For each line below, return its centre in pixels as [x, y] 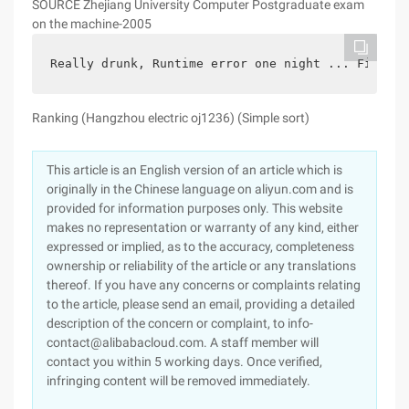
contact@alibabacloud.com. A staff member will [183, 342]
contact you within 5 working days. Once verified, [184, 362]
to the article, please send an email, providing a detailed [201, 304]
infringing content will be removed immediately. [178, 381]
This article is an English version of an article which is [194, 170]
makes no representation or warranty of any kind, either [203, 227]
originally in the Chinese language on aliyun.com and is [200, 189]
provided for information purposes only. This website [194, 208]
